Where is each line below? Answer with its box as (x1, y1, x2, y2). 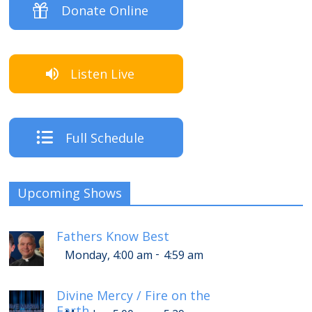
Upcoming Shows (17, 184, 123, 201)
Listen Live (70, 65, 135, 83)
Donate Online (61, 1, 148, 19)
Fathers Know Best (56, 227, 170, 244)
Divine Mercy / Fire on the (56, 286, 211, 304)
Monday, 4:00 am (65, 247, 153, 263)
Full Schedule (65, 129, 144, 146)
